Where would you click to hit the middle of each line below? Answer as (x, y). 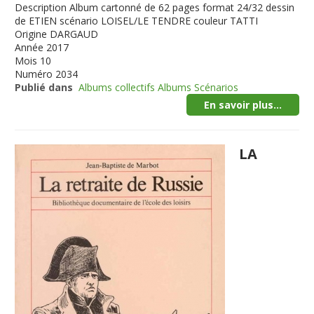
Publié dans (44, 87)
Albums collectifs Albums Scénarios (159, 87)
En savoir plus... (243, 105)
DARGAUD (74, 34)
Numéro (34, 74)
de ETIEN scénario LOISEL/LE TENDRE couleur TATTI (137, 21)
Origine (31, 34)
